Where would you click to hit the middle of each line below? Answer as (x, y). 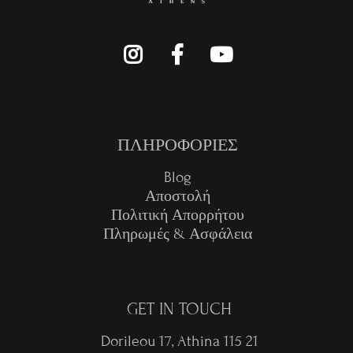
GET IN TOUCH (180, 310)
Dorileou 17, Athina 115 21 (179, 341)
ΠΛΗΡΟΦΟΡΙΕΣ (177, 145)
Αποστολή (177, 195)
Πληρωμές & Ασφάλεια (177, 233)
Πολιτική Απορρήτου (177, 214)
